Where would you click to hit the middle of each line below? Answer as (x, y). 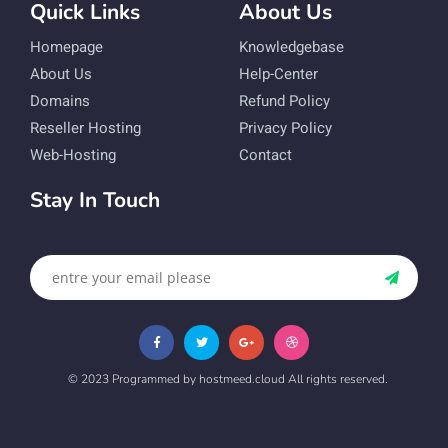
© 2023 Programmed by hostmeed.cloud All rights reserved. (228, 379)
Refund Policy (284, 101)
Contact (265, 155)
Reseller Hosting (85, 128)
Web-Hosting (73, 155)
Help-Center (278, 74)
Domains (60, 101)
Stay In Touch (95, 200)
